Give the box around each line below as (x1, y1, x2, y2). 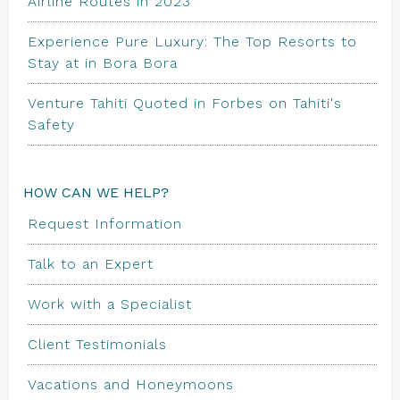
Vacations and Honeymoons (28, 376, 234, 393)
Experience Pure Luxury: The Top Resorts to (28, 33, 357, 50)
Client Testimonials (28, 336, 167, 353)
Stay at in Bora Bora (28, 54, 178, 71)
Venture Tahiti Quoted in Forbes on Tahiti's (28, 95, 342, 112)
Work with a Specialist (28, 296, 192, 312)
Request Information (28, 215, 182, 232)
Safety (28, 116, 75, 133)
